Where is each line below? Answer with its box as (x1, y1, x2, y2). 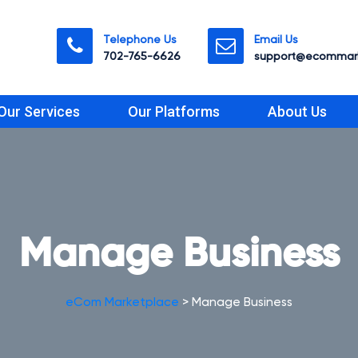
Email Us (254, 33, 298, 46)
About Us (268, 103, 327, 120)
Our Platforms (128, 103, 220, 120)
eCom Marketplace (66, 295, 179, 309)
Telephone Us (103, 33, 177, 46)
